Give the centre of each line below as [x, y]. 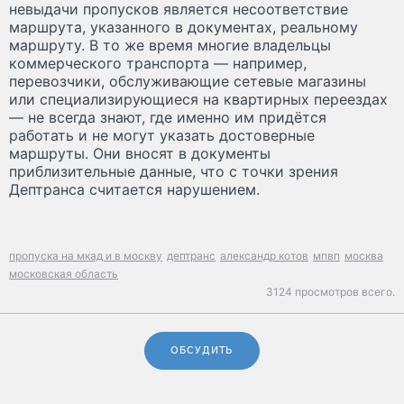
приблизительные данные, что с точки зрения [174, 172]
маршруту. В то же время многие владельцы [170, 46]
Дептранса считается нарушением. [137, 190]
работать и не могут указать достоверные [162, 136]
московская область [64, 274]
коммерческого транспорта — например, [158, 64]
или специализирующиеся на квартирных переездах [198, 100]
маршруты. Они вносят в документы [140, 154]
